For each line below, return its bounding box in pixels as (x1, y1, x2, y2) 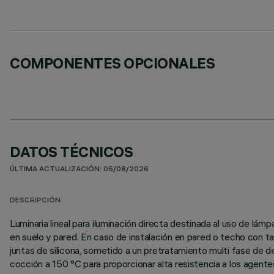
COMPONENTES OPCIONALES (10, 54, 215, 72)
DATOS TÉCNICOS (10, 143, 133, 161)
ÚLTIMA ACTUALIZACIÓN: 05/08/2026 (10, 166, 149, 174)
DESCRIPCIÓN (10, 197, 61, 205)
